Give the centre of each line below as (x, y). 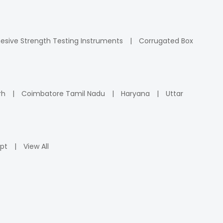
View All (36, 146)
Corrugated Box (166, 41)
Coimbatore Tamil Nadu (63, 94)
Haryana (135, 94)
